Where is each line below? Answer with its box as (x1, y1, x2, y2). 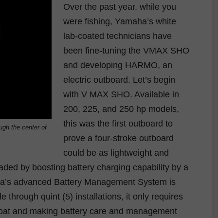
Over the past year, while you (63, 1, 176, 12)
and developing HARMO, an (63, 60, 172, 70)
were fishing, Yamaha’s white (63, 16, 176, 26)
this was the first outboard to (63, 118, 173, 128)
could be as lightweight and (63, 147, 169, 158)
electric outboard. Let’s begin (63, 74, 175, 85)
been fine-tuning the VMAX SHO (63, 45, 189, 55)
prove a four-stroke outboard (63, 133, 174, 143)
